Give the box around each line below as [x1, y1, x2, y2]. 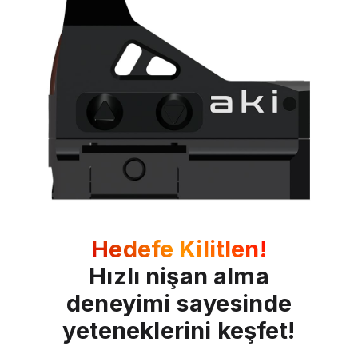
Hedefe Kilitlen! [91, 235, 267, 264]
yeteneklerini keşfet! [62, 316, 296, 345]
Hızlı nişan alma [89, 262, 269, 291]
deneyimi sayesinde [66, 289, 292, 318]
